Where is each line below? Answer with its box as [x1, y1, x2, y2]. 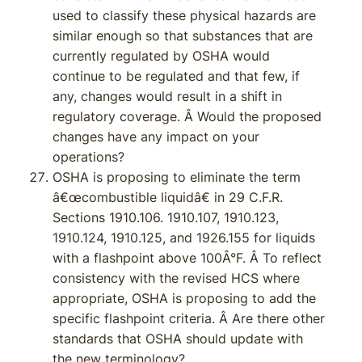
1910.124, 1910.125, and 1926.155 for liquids [53, 229, 315, 246]
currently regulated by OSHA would [53, 48, 270, 64]
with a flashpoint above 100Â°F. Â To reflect [53, 250, 322, 266]
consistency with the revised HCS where [53, 270, 300, 286]
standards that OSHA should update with [53, 330, 303, 347]
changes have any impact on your [53, 128, 259, 145]
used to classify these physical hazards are [53, 7, 316, 23]
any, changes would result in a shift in [53, 88, 282, 104]
